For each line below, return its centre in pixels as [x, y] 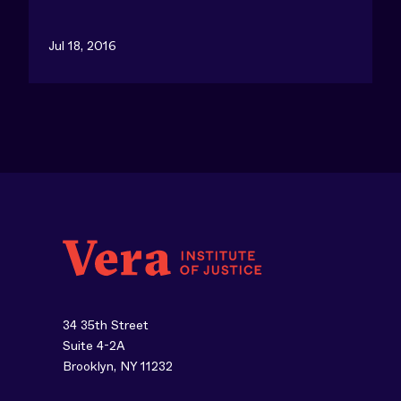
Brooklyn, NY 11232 [118, 366]
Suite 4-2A [94, 346]
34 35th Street [106, 325]
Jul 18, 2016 [82, 46]
